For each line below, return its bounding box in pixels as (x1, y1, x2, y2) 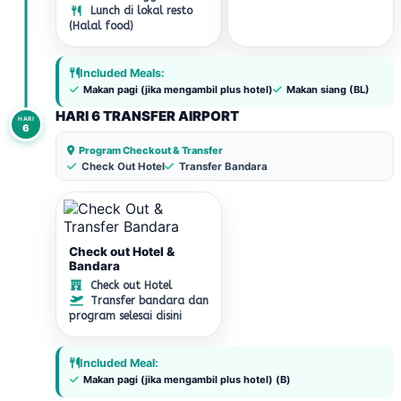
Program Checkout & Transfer (77, 144, 223, 157)
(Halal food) (69, 20, 133, 32)
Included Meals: (80, 66, 165, 80)
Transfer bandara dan (87, 294, 209, 307)
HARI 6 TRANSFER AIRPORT (55, 107, 239, 124)
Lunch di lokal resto (87, 4, 192, 17)
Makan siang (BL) (284, 83, 370, 96)
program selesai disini (69, 310, 182, 322)
